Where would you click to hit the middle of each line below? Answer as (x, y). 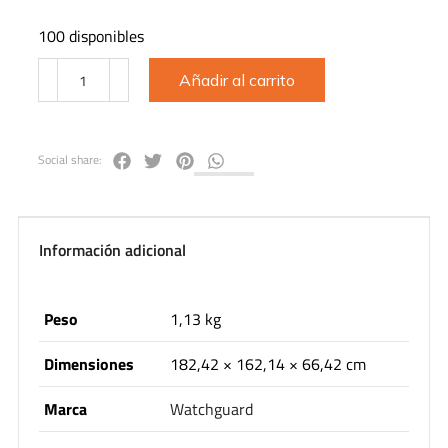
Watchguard (211, 408)
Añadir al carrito (236, 80)
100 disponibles (90, 36)
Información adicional (112, 249)
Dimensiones (89, 363)
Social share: (69, 160)
